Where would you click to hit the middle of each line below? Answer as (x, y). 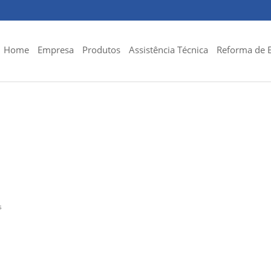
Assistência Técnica (168, 50)
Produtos (101, 50)
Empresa (56, 50)
